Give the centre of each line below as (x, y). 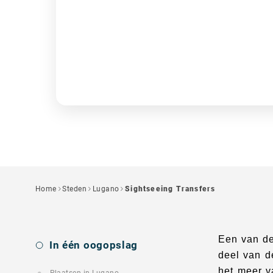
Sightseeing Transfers (170, 189)
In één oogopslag (94, 245)
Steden (75, 189)
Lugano (106, 189)
